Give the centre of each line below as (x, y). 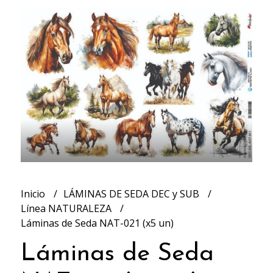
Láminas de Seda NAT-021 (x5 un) (97, 223)
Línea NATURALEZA (67, 209)
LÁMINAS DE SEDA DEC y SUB (132, 194)
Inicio (34, 194)
